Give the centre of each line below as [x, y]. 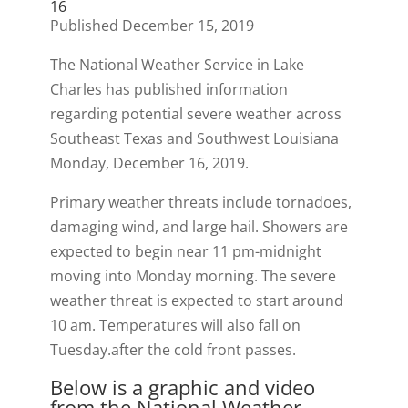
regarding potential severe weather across [195, 114]
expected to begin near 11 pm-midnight [185, 251]
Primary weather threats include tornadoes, [200, 202]
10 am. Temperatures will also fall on [175, 325]
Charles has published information [168, 89]
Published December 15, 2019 [152, 25]
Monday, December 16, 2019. [149, 163]
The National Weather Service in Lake [177, 65]
